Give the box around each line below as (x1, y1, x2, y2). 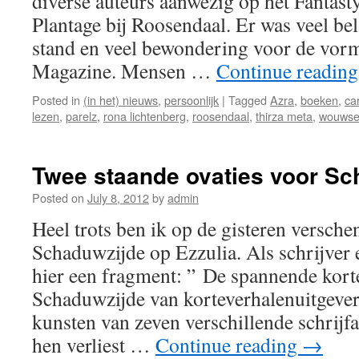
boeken (301, 91, 338, 108)
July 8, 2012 (87, 189, 149, 206)
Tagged (228, 91, 267, 108)
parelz (66, 107, 97, 124)
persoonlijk (164, 91, 219, 108)
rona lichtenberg (103, 107, 186, 124)
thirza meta (256, 107, 313, 124)
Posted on (32, 189, 84, 206)
